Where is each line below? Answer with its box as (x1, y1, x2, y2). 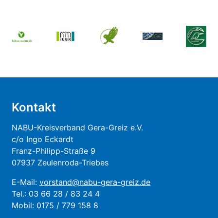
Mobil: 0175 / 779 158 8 (12, 200, 98, 210)
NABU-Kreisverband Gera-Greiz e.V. (12, 122, 143, 132)
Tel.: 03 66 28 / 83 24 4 (12, 188, 100, 199)
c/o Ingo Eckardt (12, 134, 73, 144)
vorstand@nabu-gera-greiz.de (39, 177, 150, 187)
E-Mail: (12, 177, 39, 187)
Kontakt (12, 100, 56, 114)
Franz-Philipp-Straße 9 (12, 145, 95, 156)
